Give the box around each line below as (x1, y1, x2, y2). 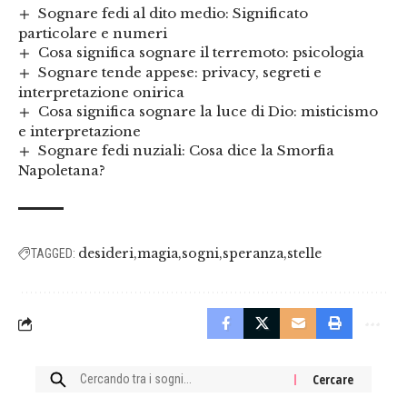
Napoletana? (18, 162, 105, 180)
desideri (78, 245, 134, 263)
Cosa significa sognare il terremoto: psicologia (38, 44, 365, 62)
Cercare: (65, 368, 106, 387)
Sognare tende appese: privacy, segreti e (38, 64, 323, 82)
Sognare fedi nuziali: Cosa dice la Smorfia (38, 142, 335, 160)
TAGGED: (31, 246, 75, 262)
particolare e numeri (18, 25, 167, 43)
